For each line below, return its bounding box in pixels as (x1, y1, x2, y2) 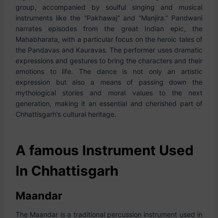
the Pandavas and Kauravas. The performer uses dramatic (16, 46, 202, 54)
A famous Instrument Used (16, 142, 194, 159)
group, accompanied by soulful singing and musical (16, 3, 202, 11)
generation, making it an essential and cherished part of (16, 99, 202, 108)
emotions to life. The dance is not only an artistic (16, 67, 202, 75)
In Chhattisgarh (16, 163, 118, 179)
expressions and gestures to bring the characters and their (16, 56, 202, 65)
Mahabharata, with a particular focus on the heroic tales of (16, 35, 202, 43)
